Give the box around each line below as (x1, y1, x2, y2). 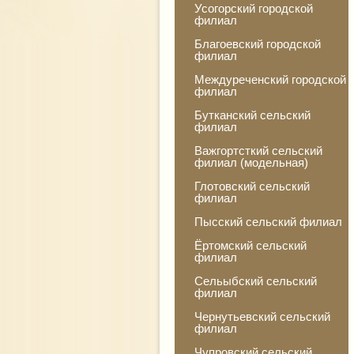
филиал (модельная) (194, 156, 308, 169)
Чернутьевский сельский (194, 310, 330, 323)
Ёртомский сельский (194, 239, 307, 252)
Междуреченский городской (194, 73, 346, 86)
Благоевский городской (194, 37, 321, 51)
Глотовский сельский (194, 179, 310, 193)
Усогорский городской (194, 2, 313, 15)
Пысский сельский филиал (194, 215, 342, 228)
